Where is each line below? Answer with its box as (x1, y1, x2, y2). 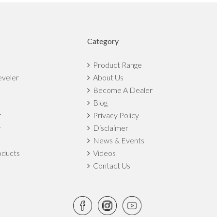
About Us (90, 73, 124, 82)
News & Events (90, 136, 144, 145)
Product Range (90, 60, 142, 70)
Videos (90, 148, 116, 158)
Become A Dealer (90, 85, 153, 95)
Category (87, 36, 119, 46)
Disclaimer (90, 123, 128, 133)
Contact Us (90, 161, 130, 170)
